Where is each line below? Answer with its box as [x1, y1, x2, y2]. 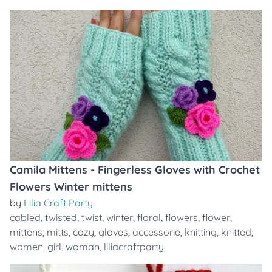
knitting [185, 226, 217, 238]
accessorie [132, 226, 180, 238]
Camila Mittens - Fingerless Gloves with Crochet [10, 163, 260, 177]
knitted [221, 226, 251, 238]
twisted [45, 211, 77, 223]
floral [137, 211, 161, 223]
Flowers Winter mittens [10, 180, 132, 194]
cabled [10, 211, 41, 223]
